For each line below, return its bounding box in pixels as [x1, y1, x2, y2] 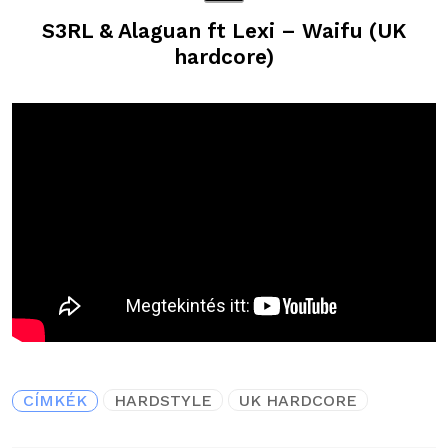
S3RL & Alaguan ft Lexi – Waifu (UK [42, 18, 406, 44]
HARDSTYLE [114, 390, 212, 410]
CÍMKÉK [23, 390, 87, 410]
